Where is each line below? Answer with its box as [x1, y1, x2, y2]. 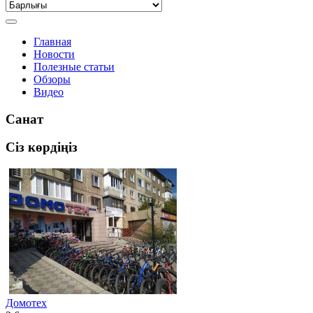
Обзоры [34, 73, 71, 85]
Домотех [6, 297, 47, 310]
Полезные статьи [34, 61, 115, 73]
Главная [34, 36, 71, 48]
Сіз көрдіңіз [6, 140, 78, 155]
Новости [34, 48, 75, 60]
